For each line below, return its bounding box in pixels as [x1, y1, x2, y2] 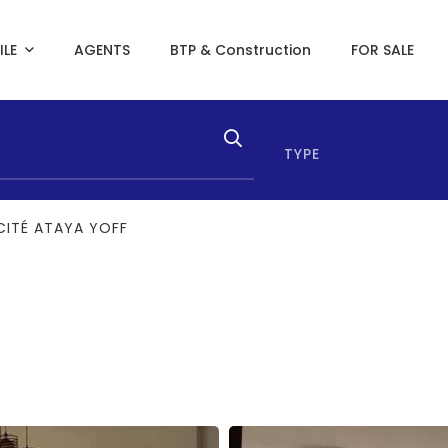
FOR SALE [350, 40, 414, 60]
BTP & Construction [169, 40, 311, 60]
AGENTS [73, 40, 130, 60]
